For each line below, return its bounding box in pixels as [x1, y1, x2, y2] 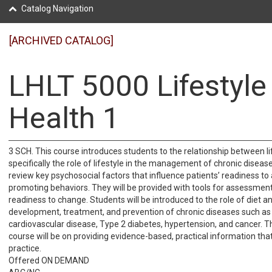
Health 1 [8, 101, 120, 135]
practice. [8, 243, 41, 253]
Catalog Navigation [21, 4, 93, 13]
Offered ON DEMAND [8, 256, 89, 265]
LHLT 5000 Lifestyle [8, 69, 267, 103]
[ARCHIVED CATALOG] [9, 34, 114, 47]
